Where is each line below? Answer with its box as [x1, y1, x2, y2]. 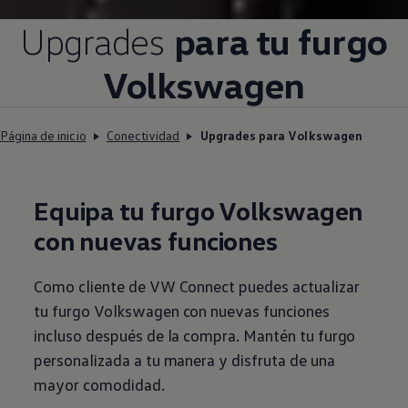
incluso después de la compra [34, 325, 237, 346]
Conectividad [107, 127, 180, 144]
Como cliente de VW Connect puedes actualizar [34, 276, 360, 297]
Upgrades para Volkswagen [199, 127, 362, 144]
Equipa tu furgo [34, 195, 215, 227]
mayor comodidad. [34, 374, 165, 395]
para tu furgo [173, 18, 388, 64]
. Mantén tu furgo [236, 325, 356, 346]
